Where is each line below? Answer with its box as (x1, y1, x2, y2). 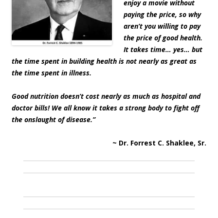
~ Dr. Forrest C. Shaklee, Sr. (112, 138, 206, 148)
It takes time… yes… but (124, 45, 202, 54)
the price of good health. (124, 33, 202, 43)
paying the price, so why (124, 10, 201, 19)
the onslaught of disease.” (12, 115, 95, 125)
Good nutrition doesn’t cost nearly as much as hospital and (12, 91, 200, 101)
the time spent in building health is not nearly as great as (12, 56, 197, 66)
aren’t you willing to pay (124, 21, 200, 31)
